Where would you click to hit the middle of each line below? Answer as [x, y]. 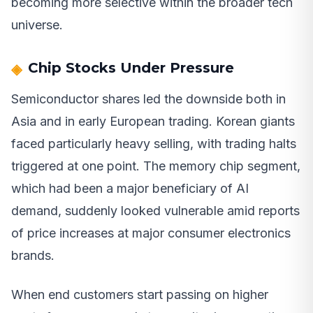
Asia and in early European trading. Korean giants [153, 122]
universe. [37, 25]
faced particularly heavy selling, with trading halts [154, 144]
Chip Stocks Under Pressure [131, 68]
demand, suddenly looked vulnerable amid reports [155, 211]
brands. [33, 256]
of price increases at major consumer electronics [151, 233]
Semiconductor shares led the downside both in [148, 99]
